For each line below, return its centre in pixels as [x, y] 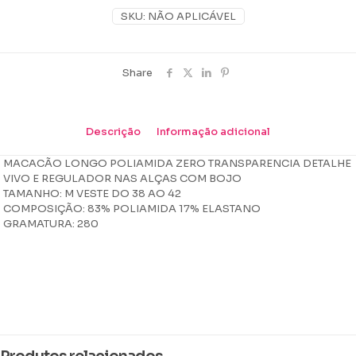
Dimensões [36, 313]
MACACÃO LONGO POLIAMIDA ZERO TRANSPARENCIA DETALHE [178, 163]
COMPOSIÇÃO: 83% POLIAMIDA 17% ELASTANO [132, 208]
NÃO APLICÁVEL [192, 16]
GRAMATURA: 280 [51, 223]
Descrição [113, 131]
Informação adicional [213, 131]
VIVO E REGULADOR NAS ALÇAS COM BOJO [123, 178]
